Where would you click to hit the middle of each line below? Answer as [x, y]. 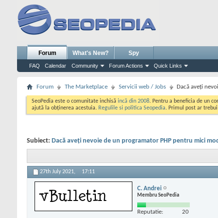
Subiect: [39, 141]
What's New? [91, 53]
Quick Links [168, 66]
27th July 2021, [58, 172]
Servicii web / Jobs [142, 87]
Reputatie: [150, 212]
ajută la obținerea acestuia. [65, 108]
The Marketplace [86, 87]
